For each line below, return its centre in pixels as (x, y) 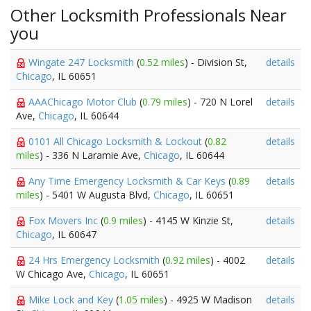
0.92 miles (188, 260)
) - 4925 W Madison (208, 300)
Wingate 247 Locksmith (83, 62)
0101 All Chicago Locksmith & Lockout (117, 141)
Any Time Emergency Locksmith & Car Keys (128, 181)
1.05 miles (141, 300)
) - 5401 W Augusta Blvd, (96, 195)
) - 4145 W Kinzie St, (188, 220)
